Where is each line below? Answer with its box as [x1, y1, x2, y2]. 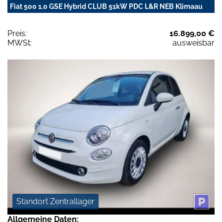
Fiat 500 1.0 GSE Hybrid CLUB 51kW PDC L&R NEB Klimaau [10, 2, 203, 10]
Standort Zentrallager [16, 197, 95, 207]
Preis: [7, 28, 27, 38]
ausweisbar [172, 38, 215, 48]
